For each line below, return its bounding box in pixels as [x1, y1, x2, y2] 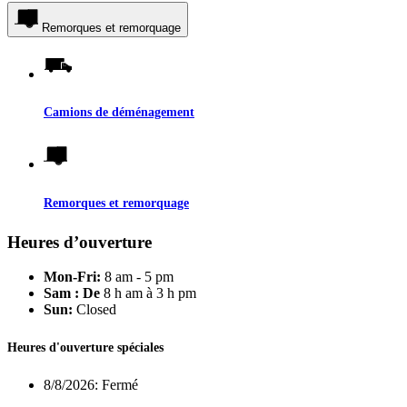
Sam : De [44, 285, 104, 302]
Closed [73, 302, 116, 318]
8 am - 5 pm [101, 269, 174, 285]
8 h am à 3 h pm [104, 285, 196, 302]
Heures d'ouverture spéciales [7, 340, 164, 355]
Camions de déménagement [44, 104, 194, 120]
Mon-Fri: [44, 269, 101, 285]
